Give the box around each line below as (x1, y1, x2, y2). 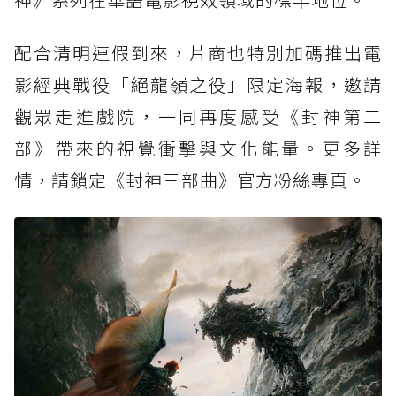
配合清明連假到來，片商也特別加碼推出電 (14, 39, 382, 65)
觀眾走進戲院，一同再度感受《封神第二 (14, 103, 382, 129)
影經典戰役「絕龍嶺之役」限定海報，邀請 (14, 71, 382, 97)
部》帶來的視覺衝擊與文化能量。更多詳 (14, 134, 382, 161)
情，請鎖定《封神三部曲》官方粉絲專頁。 (14, 166, 367, 193)
